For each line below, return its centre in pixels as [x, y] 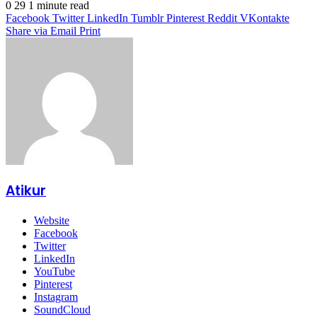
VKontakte [265, 18]
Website [52, 221]
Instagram [56, 297]
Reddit [222, 18]
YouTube [54, 272]
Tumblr [147, 18]
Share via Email [41, 30]
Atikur [26, 191]
